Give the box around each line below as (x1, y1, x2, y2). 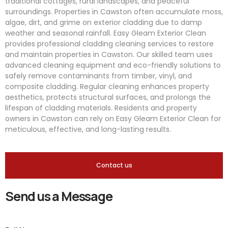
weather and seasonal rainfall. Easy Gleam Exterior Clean (5, 28, 206, 38)
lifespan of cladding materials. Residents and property (5, 103, 197, 113)
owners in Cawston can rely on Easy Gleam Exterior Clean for (5, 113, 221, 124)
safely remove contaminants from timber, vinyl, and (5, 71, 192, 81)
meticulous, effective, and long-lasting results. (5, 124, 171, 134)
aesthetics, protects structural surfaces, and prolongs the (5, 92, 211, 102)
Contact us (96, 161, 132, 170)
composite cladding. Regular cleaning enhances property (5, 81, 209, 92)
